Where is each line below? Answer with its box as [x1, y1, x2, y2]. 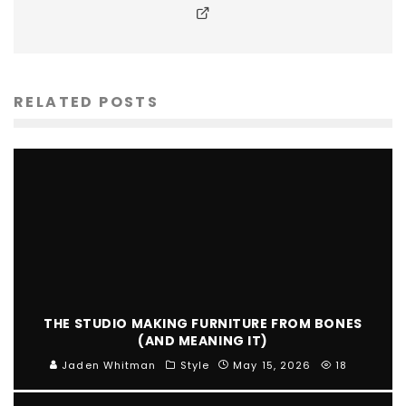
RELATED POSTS [14, 92, 159, 112]
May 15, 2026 [233, 357, 312, 372]
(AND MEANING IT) [138, 331, 268, 350]
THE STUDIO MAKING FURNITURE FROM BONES [43, 314, 362, 333]
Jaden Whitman [58, 357, 157, 372]
